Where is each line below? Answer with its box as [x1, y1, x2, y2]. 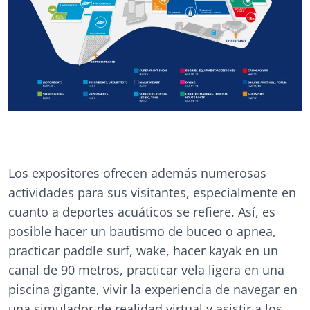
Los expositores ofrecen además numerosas [8, 165, 266, 182]
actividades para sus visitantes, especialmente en [8, 184, 296, 201]
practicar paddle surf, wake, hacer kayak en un [8, 242, 278, 259]
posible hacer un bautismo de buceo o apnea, [8, 223, 276, 240]
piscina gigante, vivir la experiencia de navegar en [8, 281, 298, 298]
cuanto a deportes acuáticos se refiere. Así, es [8, 203, 275, 221]
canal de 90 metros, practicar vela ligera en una [8, 262, 284, 279]
